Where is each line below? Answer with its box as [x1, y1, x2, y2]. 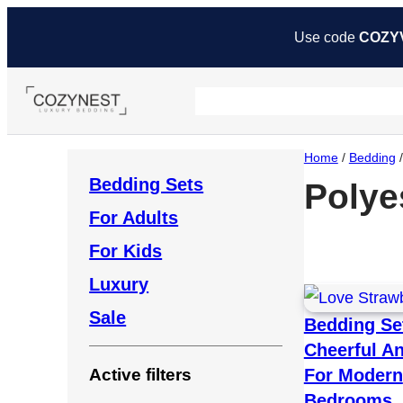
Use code [294, 30, 359, 46]
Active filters [89, 365, 193, 385]
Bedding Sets [89, 175, 204, 195]
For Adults [89, 208, 179, 228]
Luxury [89, 274, 149, 295]
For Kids [89, 241, 163, 262]
